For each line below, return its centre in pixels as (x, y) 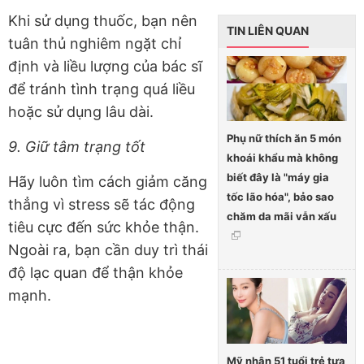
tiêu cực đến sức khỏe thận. (104, 227)
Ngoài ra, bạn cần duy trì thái (108, 249)
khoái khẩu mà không (282, 158)
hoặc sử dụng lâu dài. (81, 111)
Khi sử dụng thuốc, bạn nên (103, 20)
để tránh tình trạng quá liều (102, 89)
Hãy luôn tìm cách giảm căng (108, 181)
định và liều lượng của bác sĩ (105, 66)
